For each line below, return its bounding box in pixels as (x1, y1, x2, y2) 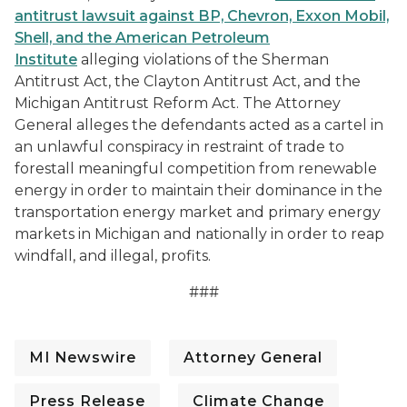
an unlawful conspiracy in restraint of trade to (15, 138, 344, 155)
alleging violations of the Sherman (77, 51, 329, 68)
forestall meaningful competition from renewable (15, 160, 377, 177)
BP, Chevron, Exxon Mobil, (194, 7, 389, 25)
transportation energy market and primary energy (15, 203, 381, 221)
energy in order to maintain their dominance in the (15, 182, 382, 199)
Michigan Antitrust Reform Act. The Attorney (15, 94, 341, 112)
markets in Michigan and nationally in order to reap (15, 225, 384, 243)
